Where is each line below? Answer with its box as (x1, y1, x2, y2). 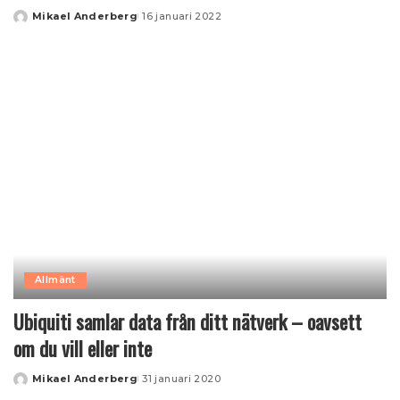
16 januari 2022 (142, 10, 222, 23)
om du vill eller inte (13, 332, 152, 363)
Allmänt (35, 273, 76, 286)
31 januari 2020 (142, 371, 221, 385)
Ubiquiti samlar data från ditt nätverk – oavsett (13, 305, 362, 337)
